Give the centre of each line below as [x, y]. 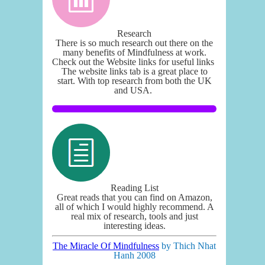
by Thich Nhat [188, 245]
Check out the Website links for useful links [134, 62]
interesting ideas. [134, 225]
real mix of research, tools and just [134, 216]
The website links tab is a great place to [134, 71]
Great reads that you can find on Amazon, [134, 197]
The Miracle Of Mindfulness [106, 245]
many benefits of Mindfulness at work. [134, 52]
